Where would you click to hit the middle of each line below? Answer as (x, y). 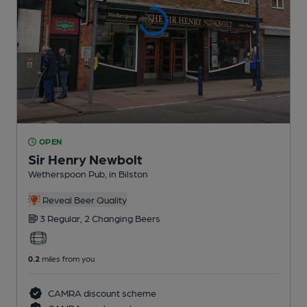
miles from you (67, 259)
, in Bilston (126, 174)
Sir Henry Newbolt (85, 159)
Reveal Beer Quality (83, 200)
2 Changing (110, 218)
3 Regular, (62, 218)
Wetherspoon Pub (66, 174)
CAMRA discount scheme (101, 293)
